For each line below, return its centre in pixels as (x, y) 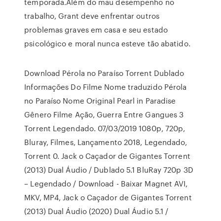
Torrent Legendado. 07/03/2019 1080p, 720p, (105, 128)
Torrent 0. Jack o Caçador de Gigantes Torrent (107, 156)
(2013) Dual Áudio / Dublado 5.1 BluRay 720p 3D (109, 170)
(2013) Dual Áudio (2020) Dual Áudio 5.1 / (96, 211)
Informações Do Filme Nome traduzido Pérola (106, 87)
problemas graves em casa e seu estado (96, 30)
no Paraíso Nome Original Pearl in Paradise (100, 101)
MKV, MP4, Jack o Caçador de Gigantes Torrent (108, 197)
